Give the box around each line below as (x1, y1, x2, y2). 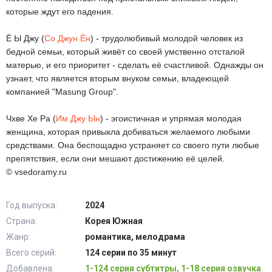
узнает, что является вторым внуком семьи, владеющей (6, 73, 229, 83)
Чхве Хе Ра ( (6, 114, 56, 123)
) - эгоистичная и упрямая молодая (100, 114, 242, 123)
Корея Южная (85, 216, 143, 226)
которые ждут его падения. (6, 7, 114, 16)
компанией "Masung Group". (6, 87, 118, 97)
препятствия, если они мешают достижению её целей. (6, 154, 225, 163)
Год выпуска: (6, 200, 57, 210)
